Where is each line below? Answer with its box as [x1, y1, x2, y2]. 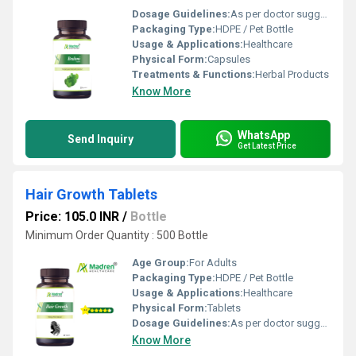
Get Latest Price [238, 141, 296, 150]
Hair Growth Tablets [25, 186, 157, 203]
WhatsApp [238, 128, 290, 141]
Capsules [207, 53, 250, 65]
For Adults [189, 257, 237, 269]
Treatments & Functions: [132, 68, 255, 80]
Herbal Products [255, 68, 329, 80]
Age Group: [132, 257, 189, 269]
